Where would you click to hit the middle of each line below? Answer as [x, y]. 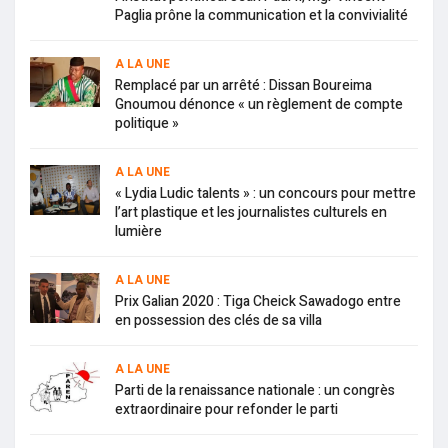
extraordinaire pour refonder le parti [226, 409]
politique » [147, 123]
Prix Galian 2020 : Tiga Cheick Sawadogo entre [258, 301]
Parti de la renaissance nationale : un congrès [255, 390]
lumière [138, 231]
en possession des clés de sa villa [218, 320]
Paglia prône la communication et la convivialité [261, 15]
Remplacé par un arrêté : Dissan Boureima [243, 85]
